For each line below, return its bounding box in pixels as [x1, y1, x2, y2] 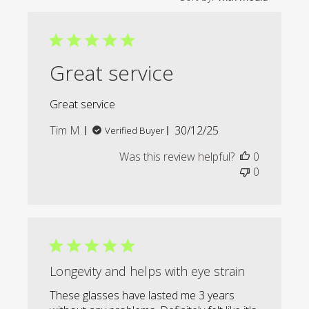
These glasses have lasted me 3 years [50, 288, 235, 303]
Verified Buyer [105, 124, 165, 137]
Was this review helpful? [119, 149, 235, 165]
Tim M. [50, 123, 83, 139]
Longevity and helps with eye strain [50, 263, 246, 280]
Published [196, 122, 244, 138]
